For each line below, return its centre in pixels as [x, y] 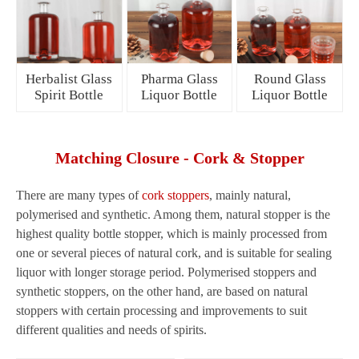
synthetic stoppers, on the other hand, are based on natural [162, 291]
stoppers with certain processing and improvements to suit [161, 311]
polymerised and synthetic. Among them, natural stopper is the [173, 214]
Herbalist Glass [69, 79]
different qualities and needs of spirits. [111, 330]
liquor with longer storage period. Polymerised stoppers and [166, 272]
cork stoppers [175, 195]
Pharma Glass [179, 79]
